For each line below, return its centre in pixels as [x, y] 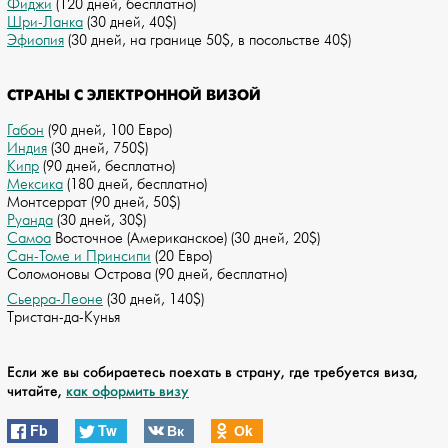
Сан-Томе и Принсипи [79, 257]
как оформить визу [127, 391]
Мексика [35, 185]
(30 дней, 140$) [153, 300]
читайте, [36, 391]
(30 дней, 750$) [97, 149]
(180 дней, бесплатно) [135, 185]
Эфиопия [35, 41]
